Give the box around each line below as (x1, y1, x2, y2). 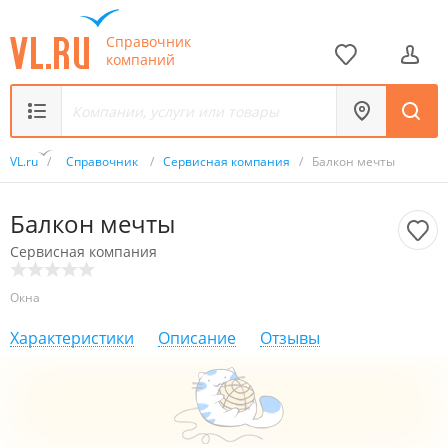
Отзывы (260, 327, 320, 349)
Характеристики (10, 327, 134, 349)
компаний (106, 49, 175, 69)
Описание (158, 327, 236, 349)
